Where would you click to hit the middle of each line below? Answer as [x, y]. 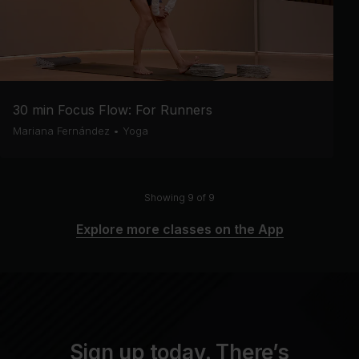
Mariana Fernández [61, 131]
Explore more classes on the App [179, 229]
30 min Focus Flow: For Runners [113, 110]
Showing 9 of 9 [179, 198]
